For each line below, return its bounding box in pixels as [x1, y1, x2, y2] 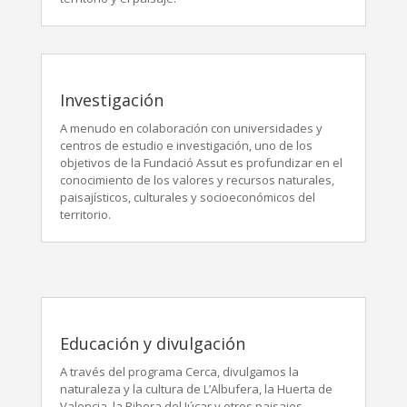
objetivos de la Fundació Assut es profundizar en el [59, 154, 342, 171]
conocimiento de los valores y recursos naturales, [59, 172, 334, 188]
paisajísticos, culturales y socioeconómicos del [59, 189, 315, 205]
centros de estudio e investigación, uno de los [59, 137, 313, 154]
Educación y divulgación [59, 333, 245, 354]
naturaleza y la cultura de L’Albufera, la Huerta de [59, 381, 333, 397]
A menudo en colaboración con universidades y [59, 120, 323, 136]
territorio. [59, 206, 111, 223]
